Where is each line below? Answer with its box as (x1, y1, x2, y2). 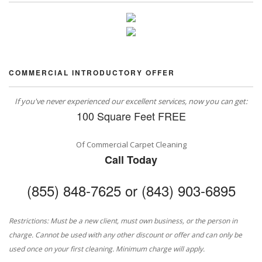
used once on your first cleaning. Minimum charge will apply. (9, 244, 205, 254)
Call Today (105, 152, 157, 168)
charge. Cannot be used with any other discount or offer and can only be (9, 230, 242, 240)
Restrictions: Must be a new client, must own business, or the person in (9, 216, 237, 226)
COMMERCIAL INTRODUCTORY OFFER (9, 67, 175, 78)
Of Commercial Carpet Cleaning (75, 139, 187, 150)
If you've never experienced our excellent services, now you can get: (15, 96, 247, 107)
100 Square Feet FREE (76, 108, 186, 124)
